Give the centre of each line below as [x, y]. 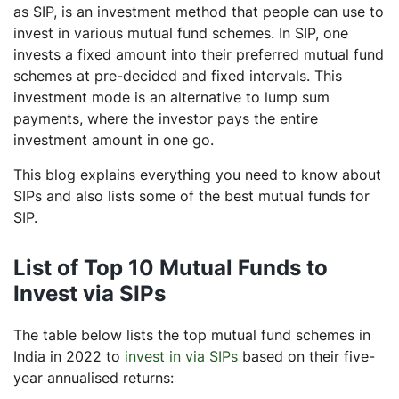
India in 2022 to [69, 356]
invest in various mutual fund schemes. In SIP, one [181, 33]
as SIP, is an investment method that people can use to [199, 11]
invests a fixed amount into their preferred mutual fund [199, 54]
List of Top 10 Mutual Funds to [171, 267]
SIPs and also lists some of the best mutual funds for [191, 195]
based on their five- [306, 356]
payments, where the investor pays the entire [166, 118]
